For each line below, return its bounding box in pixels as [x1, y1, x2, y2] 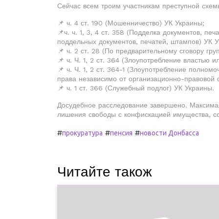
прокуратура [62, 129, 103, 137]
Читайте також [57, 164, 152, 180]
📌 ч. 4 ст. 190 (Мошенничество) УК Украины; [57, 19, 204, 27]
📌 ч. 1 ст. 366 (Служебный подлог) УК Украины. [57, 84, 214, 92]
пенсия [110, 129, 132, 137]
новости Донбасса [140, 129, 199, 137]
